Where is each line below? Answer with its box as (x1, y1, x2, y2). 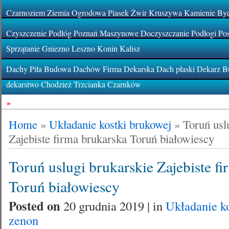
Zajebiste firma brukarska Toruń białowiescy (9, 131, 215, 146)
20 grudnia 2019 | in (63, 197, 166, 214)
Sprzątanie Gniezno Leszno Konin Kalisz (6, 43, 141, 54)
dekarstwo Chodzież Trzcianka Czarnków (6, 79, 142, 89)
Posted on (9, 197, 64, 215)
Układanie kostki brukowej (49, 117, 172, 132)
